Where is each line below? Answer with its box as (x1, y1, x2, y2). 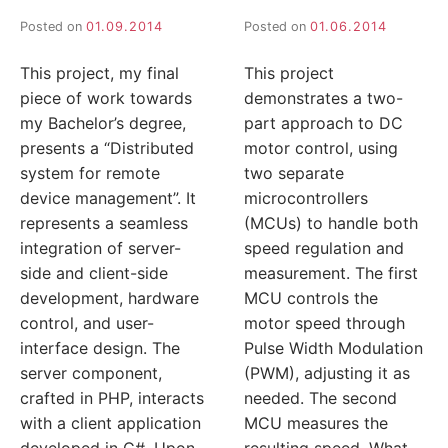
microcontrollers (244, 187, 368, 208)
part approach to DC (244, 112, 403, 133)
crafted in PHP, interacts (20, 387, 204, 408)
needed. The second (244, 387, 397, 408)
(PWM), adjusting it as (244, 362, 410, 383)
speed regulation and (244, 237, 404, 258)
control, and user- (20, 312, 154, 333)
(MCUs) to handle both (244, 212, 418, 233)
